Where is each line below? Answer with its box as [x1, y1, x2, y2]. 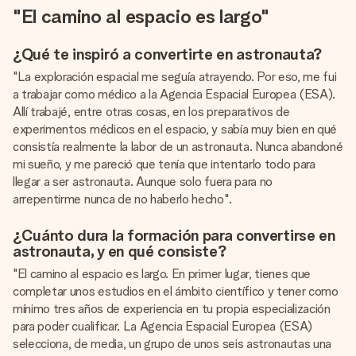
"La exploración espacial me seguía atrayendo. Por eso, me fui [13, 69, 337, 84]
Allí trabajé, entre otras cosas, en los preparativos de [13, 104, 290, 119]
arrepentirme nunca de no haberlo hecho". [13, 192, 232, 207]
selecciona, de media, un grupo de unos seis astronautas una [13, 336, 332, 351]
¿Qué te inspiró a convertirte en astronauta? [13, 44, 323, 64]
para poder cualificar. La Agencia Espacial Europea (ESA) [13, 319, 313, 334]
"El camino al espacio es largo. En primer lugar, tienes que [13, 266, 311, 281]
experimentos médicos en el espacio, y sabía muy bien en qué [13, 122, 338, 137]
